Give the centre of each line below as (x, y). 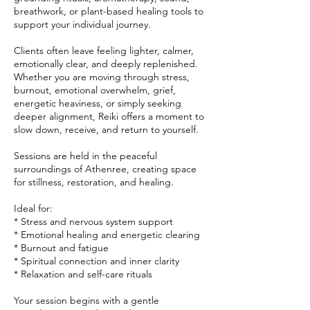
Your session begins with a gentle (86, 300)
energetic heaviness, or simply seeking (98, 103)
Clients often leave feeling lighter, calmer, (104, 51)
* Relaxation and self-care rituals (83, 274)
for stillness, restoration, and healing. (94, 182)
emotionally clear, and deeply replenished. (106, 64)
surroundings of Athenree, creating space (105, 169)
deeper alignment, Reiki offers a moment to (109, 116)
